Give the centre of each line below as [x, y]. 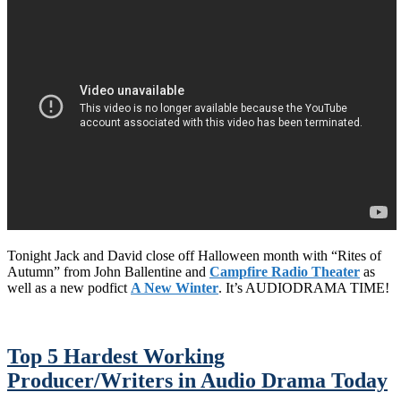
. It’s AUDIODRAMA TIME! [304, 288]
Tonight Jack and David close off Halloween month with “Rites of [194, 256]
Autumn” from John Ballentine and [108, 272]
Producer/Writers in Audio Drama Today [197, 381]
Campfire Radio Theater [285, 272]
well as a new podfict [69, 288]
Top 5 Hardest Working [116, 357]
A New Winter [175, 288]
